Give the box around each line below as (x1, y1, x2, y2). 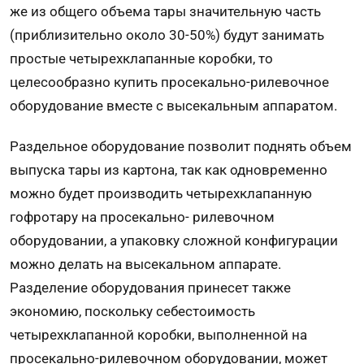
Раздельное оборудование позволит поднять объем (10, 138, 352, 155)
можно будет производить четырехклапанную (10, 185, 312, 202)
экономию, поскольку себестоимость (10, 303, 255, 320)
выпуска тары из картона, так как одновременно (10, 162, 327, 179)
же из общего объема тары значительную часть (10, 2, 321, 19)
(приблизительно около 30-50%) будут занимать (10, 26, 324, 43)
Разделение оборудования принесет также (10, 279, 291, 297)
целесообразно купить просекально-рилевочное (10, 73, 329, 90)
